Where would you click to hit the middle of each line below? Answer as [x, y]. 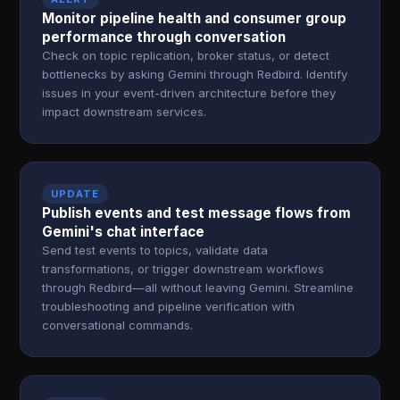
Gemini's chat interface [124, 232]
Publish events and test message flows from [197, 213]
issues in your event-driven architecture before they [189, 93]
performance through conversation [164, 37]
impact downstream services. [125, 112]
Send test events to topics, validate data [155, 250]
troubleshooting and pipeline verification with [169, 306]
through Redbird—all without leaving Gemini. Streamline [198, 287]
